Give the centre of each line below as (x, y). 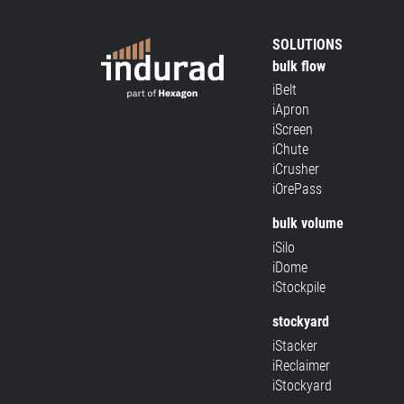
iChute (290, 150)
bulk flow (298, 66)
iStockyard (302, 385)
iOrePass (297, 189)
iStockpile (298, 288)
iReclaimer (301, 365)
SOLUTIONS (307, 44)
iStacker (294, 345)
